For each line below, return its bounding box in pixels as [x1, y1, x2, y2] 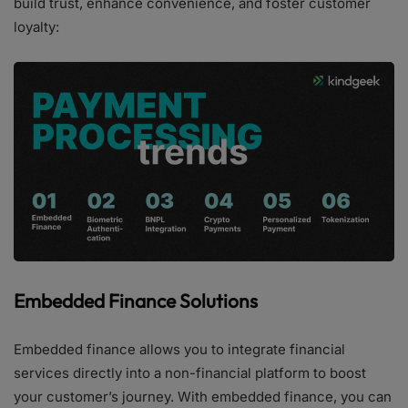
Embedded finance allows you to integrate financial [14, 341, 345, 359]
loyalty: [14, 18, 59, 36]
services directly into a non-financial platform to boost [14, 364, 366, 382]
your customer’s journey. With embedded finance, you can [14, 388, 392, 406]
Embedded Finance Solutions [14, 289, 258, 313]
